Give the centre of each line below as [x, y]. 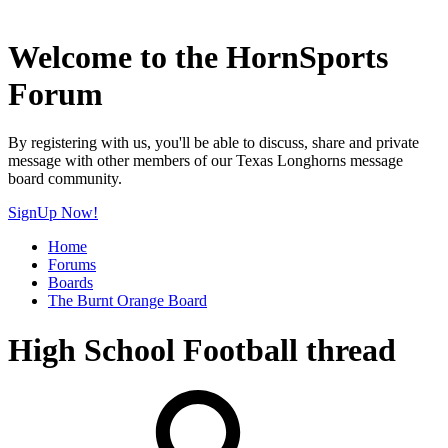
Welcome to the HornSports [198, 56]
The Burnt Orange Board [127, 301]
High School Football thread [202, 349]
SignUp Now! [53, 213]
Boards [70, 283]
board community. [65, 179]
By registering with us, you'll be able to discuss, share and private [213, 143]
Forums [72, 265]
